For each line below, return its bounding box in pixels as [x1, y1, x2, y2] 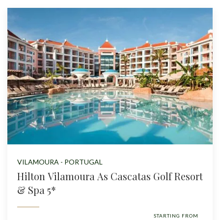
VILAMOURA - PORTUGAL [17, 158, 103, 166]
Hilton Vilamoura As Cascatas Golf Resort [17, 169, 203, 183]
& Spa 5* [17, 183, 56, 197]
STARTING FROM [153, 213, 198, 219]
